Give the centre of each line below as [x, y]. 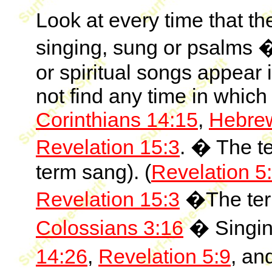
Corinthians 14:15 [117, 120]
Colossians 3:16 [110, 228]
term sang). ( [93, 172]
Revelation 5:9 [165, 256]
